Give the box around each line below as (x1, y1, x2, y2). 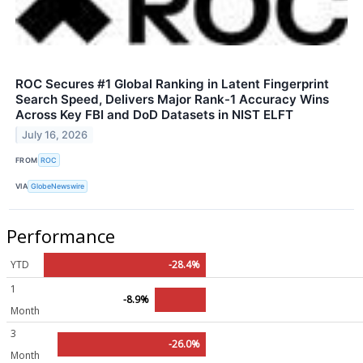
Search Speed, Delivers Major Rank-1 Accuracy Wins (15, 92, 329, 108)
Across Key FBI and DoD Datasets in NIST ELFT (15, 107, 293, 123)
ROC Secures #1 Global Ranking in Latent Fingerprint (15, 76, 329, 92)
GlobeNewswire (31, 181, 85, 191)
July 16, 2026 (22, 129, 88, 142)
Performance (6, 223, 115, 248)
